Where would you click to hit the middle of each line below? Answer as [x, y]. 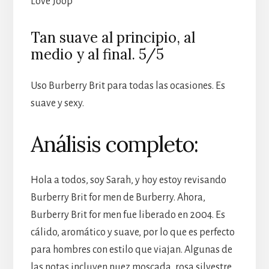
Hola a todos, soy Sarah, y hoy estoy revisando [128, 180]
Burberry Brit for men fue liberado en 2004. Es [128, 215]
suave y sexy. [57, 103]
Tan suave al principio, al [113, 37]
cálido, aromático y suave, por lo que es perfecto [132, 232]
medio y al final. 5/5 [97, 54]
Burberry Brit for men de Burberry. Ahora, [118, 197]
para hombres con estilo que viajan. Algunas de [131, 249]
